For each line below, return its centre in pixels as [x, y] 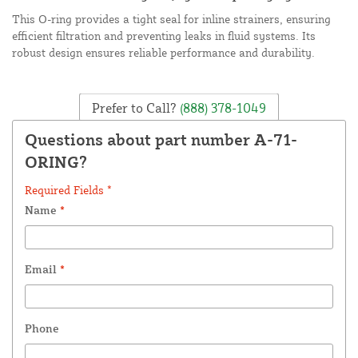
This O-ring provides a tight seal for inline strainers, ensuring [171, 19]
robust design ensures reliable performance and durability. [163, 53]
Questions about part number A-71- [161, 140]
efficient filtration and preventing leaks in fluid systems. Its [164, 36]
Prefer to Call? [134, 107]
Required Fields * [68, 190]
